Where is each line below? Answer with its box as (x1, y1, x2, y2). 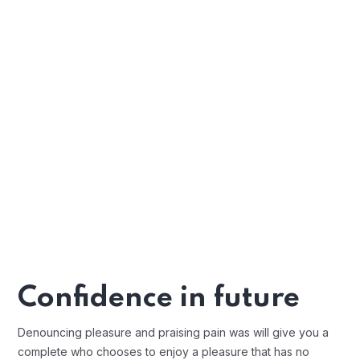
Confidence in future (18, 283, 300, 313)
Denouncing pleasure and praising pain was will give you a (18, 325, 329, 339)
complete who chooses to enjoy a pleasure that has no (18, 344, 309, 358)
